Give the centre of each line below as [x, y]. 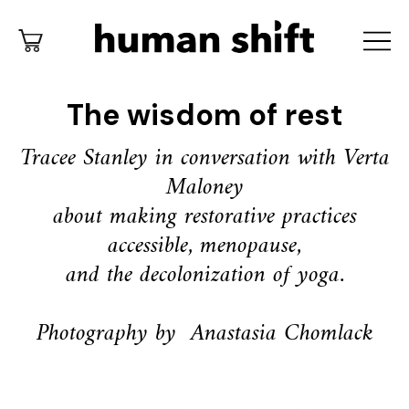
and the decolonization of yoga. [204, 275]
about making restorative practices [204, 217]
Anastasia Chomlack [282, 334]
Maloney [204, 188]
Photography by [106, 334]
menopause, [251, 246]
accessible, [154, 246]
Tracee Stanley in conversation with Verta [204, 158]
